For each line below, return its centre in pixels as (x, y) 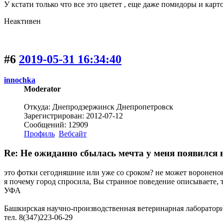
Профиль (39, 134)
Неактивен (22, 21)
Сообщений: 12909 (56, 125)
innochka (20, 80)
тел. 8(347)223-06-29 (38, 217)
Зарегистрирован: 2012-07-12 (73, 116)
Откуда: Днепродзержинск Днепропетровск (99, 107)
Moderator (42, 89)
